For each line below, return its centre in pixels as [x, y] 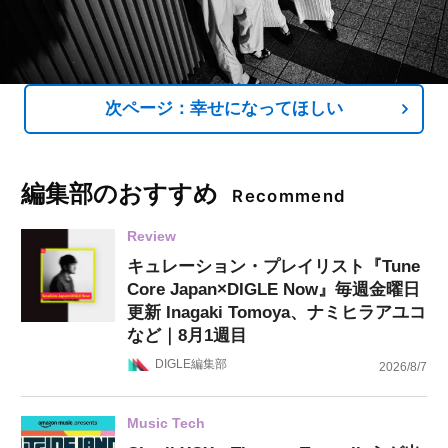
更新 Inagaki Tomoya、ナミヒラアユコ [276, 312]
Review [151, 236]
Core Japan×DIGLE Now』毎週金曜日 [273, 289]
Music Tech [165, 423]
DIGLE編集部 [191, 364]
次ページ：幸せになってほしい [224, 109]
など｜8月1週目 [186, 335]
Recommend [289, 196]
